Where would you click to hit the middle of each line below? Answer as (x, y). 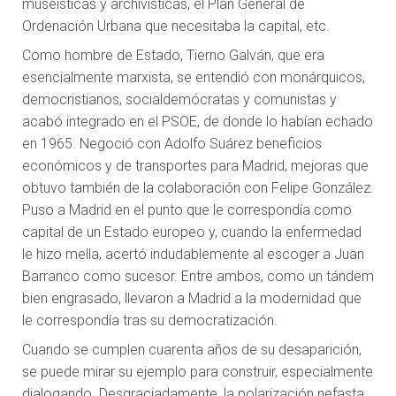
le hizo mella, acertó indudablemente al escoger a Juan (193, 255)
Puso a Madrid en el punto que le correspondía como (187, 210)
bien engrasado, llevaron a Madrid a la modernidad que (192, 299)
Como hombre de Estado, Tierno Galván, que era (173, 56)
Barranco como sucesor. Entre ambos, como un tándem (198, 277)
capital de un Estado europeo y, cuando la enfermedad (192, 232)
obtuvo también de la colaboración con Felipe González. (198, 188)
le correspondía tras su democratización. (150, 321)
